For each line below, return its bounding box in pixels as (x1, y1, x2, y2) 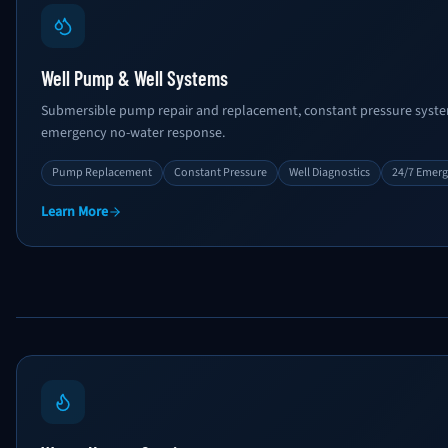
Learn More (41, 202, 108, 222)
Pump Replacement (52, 164, 152, 181)
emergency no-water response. (41, 123, 225, 143)
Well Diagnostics (289, 164, 370, 181)
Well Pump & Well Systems (41, 66, 228, 90)
